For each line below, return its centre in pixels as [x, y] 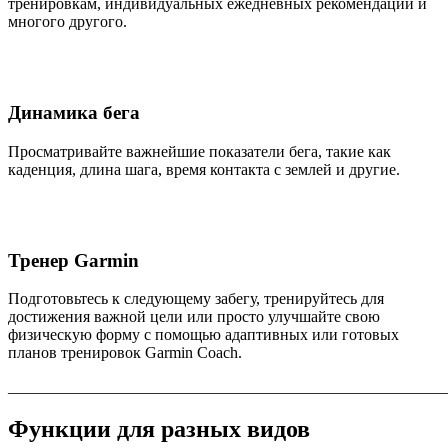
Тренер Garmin [73, 260]
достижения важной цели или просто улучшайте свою [194, 317]
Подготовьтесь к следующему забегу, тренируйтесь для [196, 299]
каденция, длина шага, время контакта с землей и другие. [204, 169]
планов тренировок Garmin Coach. [125, 353]
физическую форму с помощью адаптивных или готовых [203, 335]
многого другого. [67, 22]
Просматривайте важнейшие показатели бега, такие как [199, 151]
